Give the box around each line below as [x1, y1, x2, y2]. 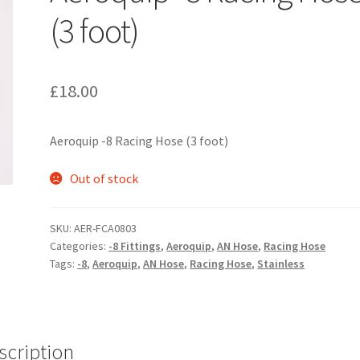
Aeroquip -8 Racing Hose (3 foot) [50, 132, 229, 149]
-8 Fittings [108, 239, 162, 254]
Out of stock [69, 170, 138, 187]
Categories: [50, 239, 109, 254]
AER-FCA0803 [74, 221, 137, 236]
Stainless [257, 256, 305, 272]
